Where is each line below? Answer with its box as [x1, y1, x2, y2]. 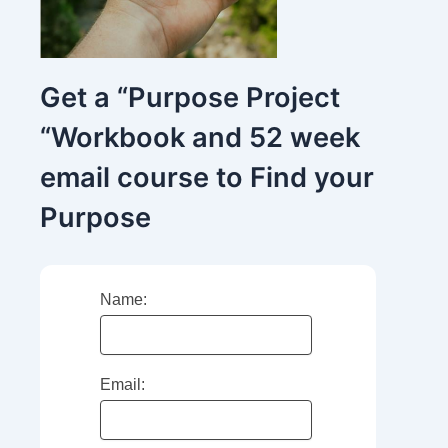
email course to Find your [40, 161, 374, 194]
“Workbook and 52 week [40, 121, 360, 154]
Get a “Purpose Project [40, 81, 340, 114]
